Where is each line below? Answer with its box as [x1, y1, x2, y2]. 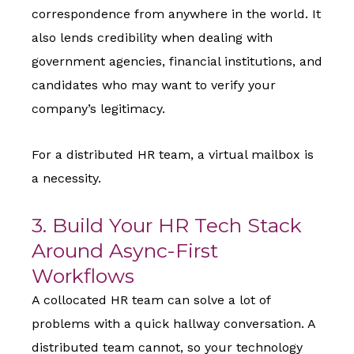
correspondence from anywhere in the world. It [32, 6, 321, 22]
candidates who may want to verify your [32, 77, 276, 93]
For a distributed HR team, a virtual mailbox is [32, 147, 314, 163]
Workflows [32, 264, 134, 288]
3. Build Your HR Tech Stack [32, 213, 302, 238]
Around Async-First [32, 239, 218, 263]
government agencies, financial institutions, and [32, 54, 322, 70]
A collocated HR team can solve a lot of [32, 292, 270, 308]
